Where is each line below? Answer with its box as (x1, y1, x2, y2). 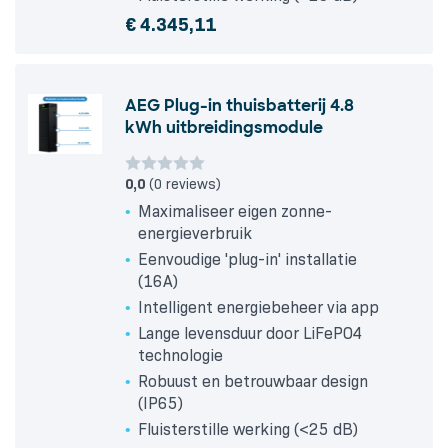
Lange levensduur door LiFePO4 (138, 324, 363, 344)
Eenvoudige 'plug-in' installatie (138, 250, 357, 270)
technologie (138, 346, 223, 366)
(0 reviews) (145, 175, 221, 194)
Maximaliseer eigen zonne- (138, 202, 332, 222)
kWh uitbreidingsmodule (125, 117, 323, 139)
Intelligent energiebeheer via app (138, 298, 379, 318)
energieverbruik (138, 224, 252, 244)
